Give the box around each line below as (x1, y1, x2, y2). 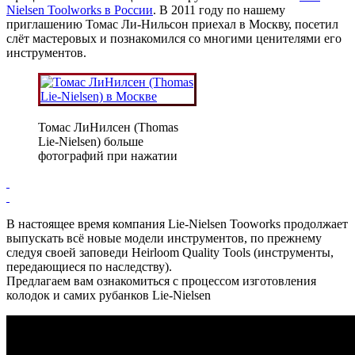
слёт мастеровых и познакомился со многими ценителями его (6, 31, 342, 45)
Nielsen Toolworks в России (6, 2, 153, 17)
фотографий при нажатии (38, 148, 177, 162)
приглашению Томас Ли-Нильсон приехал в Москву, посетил (6, 17, 338, 31)
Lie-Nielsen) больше (38, 134, 143, 148)
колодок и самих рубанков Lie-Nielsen (6, 288, 211, 302)
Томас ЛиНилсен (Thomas (38, 120, 178, 134)
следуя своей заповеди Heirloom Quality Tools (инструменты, (6, 245, 334, 259)
